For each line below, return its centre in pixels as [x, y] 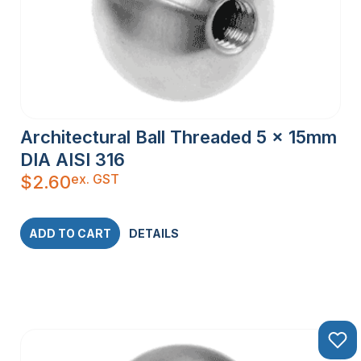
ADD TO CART [70, 234]
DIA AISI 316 [73, 160]
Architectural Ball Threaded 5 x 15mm [178, 137]
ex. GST [95, 179]
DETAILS [154, 234]
